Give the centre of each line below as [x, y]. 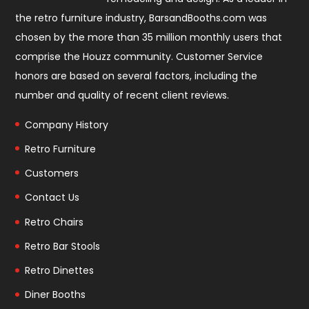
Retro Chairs [54, 222]
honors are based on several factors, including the [137, 76]
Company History [67, 124]
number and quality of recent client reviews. [122, 95]
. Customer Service [217, 56]
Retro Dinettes [60, 271]
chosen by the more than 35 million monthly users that [149, 37]
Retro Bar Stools [63, 247]
